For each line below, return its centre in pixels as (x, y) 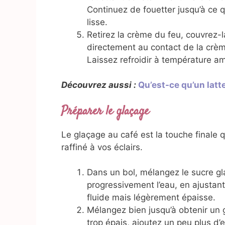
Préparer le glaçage (105, 111)
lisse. (97, 22)
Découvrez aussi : (99, 85)
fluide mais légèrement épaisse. (151, 198)
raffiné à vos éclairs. (102, 147)
